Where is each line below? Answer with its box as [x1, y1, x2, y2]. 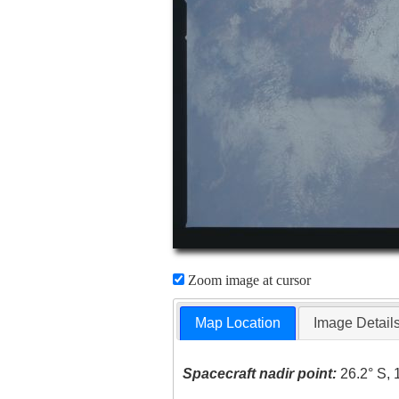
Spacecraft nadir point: [183, 366, 338, 382]
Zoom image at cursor [183, 273, 311, 288]
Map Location [195, 315, 281, 331]
